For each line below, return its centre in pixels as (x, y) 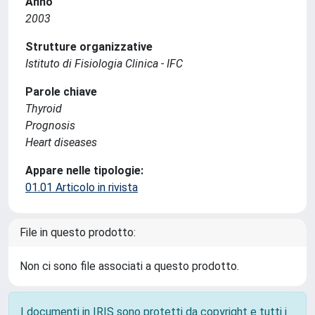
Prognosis (50, 126)
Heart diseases (61, 142)
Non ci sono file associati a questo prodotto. (129, 266)
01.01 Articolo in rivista (82, 187)
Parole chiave (61, 92)
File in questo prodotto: (78, 232)
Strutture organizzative (89, 47)
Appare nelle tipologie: (84, 171)
